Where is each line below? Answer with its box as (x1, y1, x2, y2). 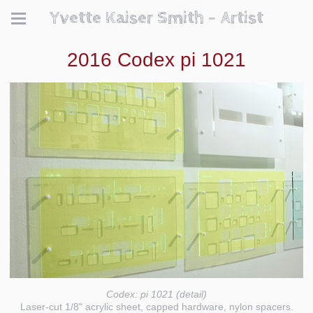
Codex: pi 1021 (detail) (106, 288, 207, 300)
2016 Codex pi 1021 (67, 49, 246, 71)
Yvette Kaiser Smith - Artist (50, 8, 263, 29)
